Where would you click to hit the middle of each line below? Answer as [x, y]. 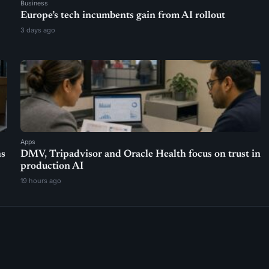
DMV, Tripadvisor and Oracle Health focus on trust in [141, 155]
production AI [52, 167]
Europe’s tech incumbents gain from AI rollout [123, 16]
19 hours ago [41, 181]
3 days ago [38, 30]
